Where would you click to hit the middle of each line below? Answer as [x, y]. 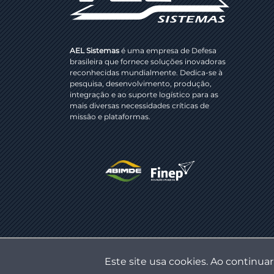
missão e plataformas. [110, 117]
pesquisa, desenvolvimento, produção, [141, 84]
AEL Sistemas [94, 51]
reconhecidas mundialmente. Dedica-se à [146, 73]
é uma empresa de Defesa [168, 51]
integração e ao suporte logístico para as [144, 95]
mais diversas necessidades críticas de [139, 106]
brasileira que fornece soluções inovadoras [148, 62]
